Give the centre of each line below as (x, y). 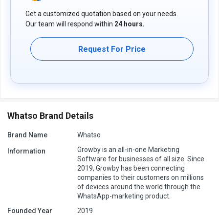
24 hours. (130, 24)
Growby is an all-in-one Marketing (128, 150)
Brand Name (27, 135)
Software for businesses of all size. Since (141, 159)
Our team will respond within (70, 24)
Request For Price (112, 49)
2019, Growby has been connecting (131, 168)
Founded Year (30, 211)
